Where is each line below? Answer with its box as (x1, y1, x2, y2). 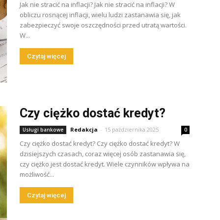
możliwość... (20, 170, 54, 179)
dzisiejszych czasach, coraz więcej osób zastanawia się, (20, 149, 186, 158)
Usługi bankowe (23, 126, 63, 133)
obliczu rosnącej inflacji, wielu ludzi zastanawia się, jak (20, 10, 181, 19)
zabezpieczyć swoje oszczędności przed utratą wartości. (20, 21, 187, 29)
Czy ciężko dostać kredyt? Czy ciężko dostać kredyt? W (20, 139, 180, 148)
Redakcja (70, 126, 98, 133)
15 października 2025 (105, 126, 159, 133)
